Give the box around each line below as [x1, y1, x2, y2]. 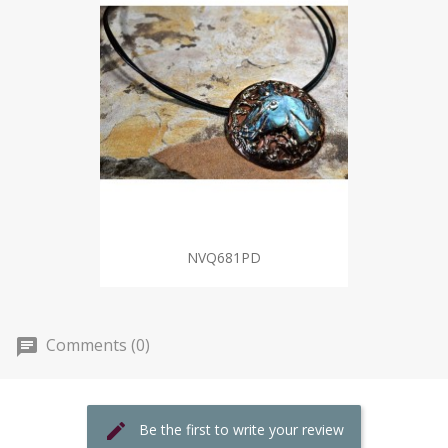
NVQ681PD [187, 247, 261, 267]
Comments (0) [42, 334, 150, 357]
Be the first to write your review [139, 419, 344, 439]
